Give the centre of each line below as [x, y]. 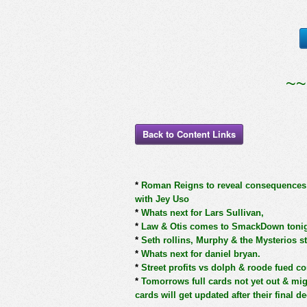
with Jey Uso [162, 199]
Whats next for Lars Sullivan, [201, 213]
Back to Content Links [189, 134]
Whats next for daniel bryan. [199, 254]
